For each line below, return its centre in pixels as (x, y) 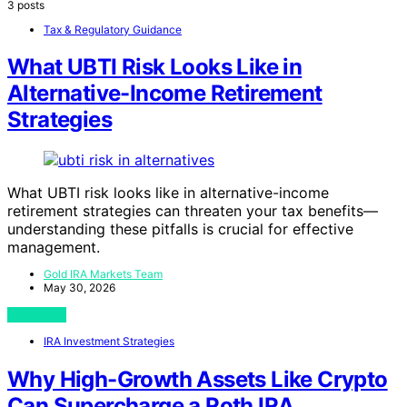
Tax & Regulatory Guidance (113, 29)
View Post (37, 315)
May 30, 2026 (79, 288)
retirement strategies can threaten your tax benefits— (193, 211)
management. (54, 248)
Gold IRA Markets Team (103, 274)
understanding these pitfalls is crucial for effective (180, 229)
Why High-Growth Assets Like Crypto (198, 380)
